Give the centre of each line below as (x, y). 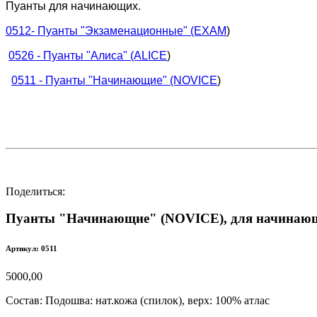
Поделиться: (35, 191)
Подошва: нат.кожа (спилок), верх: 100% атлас (157, 301)
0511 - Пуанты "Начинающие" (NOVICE (114, 80)
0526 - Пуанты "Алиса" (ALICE (88, 55)
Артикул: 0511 (31, 249)
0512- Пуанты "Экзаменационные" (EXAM (116, 30)
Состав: (25, 301)
